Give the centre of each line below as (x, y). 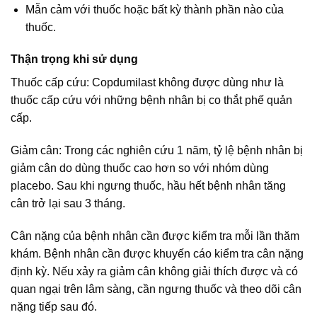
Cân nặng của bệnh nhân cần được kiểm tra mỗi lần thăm (155, 236)
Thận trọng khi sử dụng (74, 59)
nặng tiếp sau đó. (54, 307)
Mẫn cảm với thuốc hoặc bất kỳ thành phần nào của (154, 9)
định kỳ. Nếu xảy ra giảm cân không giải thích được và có (154, 272)
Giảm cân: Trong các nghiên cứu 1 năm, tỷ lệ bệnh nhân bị (157, 151)
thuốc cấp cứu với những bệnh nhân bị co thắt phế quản (151, 100)
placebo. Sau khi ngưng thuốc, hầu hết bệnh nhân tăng (148, 186)
